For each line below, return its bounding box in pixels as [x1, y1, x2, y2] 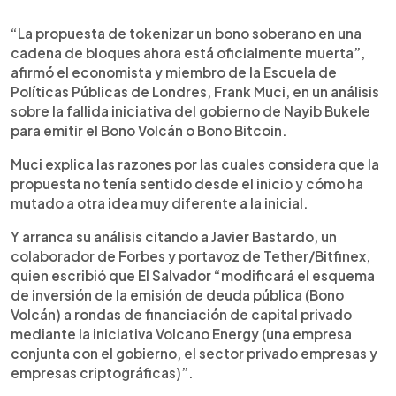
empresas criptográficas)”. [11, 363, 194, 381]
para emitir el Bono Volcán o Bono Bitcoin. [11, 121, 287, 139]
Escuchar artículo [80, 22, 187, 40]
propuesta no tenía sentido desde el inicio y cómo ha [11, 174, 363, 192]
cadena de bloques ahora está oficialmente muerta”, [11, 43, 365, 61]
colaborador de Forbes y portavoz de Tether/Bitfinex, [11, 247, 370, 264]
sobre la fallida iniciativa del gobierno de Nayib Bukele [11, 102, 370, 119]
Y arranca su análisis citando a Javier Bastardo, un [11, 227, 337, 245]
